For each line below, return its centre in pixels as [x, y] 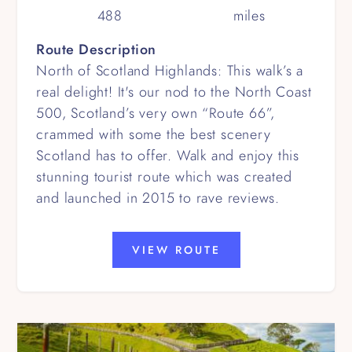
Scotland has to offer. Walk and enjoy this [168, 155]
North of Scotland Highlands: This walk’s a [170, 70]
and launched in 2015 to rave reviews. [158, 197]
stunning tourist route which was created [164, 176]
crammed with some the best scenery [154, 134]
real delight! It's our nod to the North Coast [174, 91]
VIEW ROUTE [176, 250]
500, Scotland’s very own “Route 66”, [156, 112]
